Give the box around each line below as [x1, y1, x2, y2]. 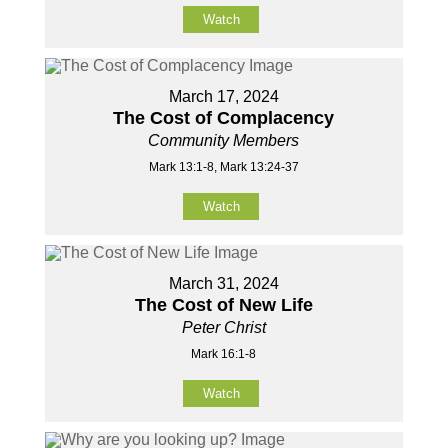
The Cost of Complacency [113, 108, 335, 129]
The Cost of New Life [134, 295, 313, 316]
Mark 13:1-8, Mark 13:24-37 [148, 160, 299, 175]
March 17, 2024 [168, 88, 279, 106]
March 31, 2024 [168, 275, 279, 293]
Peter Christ [181, 319, 266, 337]
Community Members [148, 132, 300, 150]
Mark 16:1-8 [191, 347, 257, 362]
